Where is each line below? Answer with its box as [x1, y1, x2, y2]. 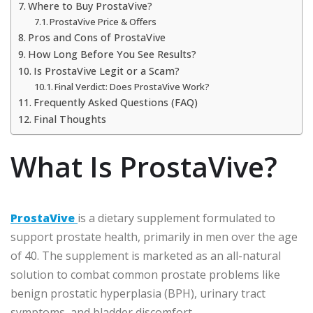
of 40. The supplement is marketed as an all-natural [10, 247, 281, 263]
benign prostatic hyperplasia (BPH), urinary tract [10, 285, 265, 301]
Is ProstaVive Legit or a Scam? [33, 64, 180, 78]
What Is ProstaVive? [10, 147, 277, 186]
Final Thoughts [33, 112, 106, 126]
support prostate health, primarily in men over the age [10, 228, 298, 245]
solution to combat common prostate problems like [10, 266, 280, 282]
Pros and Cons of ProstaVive [27, 30, 166, 44]
